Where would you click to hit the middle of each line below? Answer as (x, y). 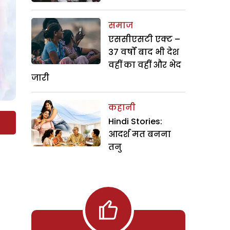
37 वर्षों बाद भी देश (144, 52)
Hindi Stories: (135, 121)
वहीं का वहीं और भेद (145, 65)
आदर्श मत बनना (140, 134)
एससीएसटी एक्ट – (144, 39)
